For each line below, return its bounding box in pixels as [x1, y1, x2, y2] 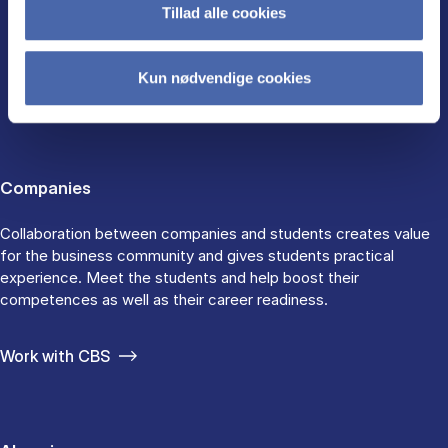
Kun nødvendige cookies [137, 69, 311, 87]
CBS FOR [159, 33, 289, 82]
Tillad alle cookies [162, 3, 286, 21]
